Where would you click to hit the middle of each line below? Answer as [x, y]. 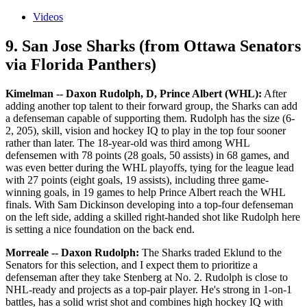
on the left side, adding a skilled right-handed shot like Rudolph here [153, 217]
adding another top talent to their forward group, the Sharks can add [151, 106]
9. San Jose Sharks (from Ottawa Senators [153, 46]
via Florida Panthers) [81, 64]
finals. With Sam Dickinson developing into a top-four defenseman [149, 204]
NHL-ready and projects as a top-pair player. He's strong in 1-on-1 [149, 289]
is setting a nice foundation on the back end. [100, 229]
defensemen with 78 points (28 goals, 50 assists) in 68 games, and [147, 155]
